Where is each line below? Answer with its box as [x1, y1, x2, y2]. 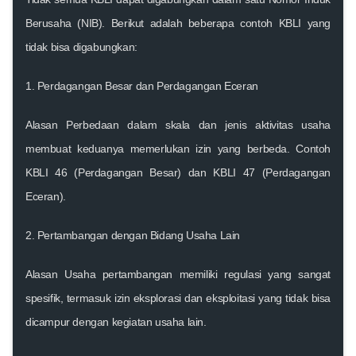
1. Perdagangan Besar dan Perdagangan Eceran [25, 79, 258, 92]
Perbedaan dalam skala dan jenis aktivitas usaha [57, 118, 331, 131]
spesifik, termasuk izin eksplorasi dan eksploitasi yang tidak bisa [25, 291, 331, 304]
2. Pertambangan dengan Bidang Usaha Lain [25, 228, 240, 242]
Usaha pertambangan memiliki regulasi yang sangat [57, 267, 331, 281]
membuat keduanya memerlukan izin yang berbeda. [25, 141, 296, 155]
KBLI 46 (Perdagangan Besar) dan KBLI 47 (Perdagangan [25, 165, 331, 179]
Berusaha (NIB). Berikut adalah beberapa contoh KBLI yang [25, 16, 331, 29]
